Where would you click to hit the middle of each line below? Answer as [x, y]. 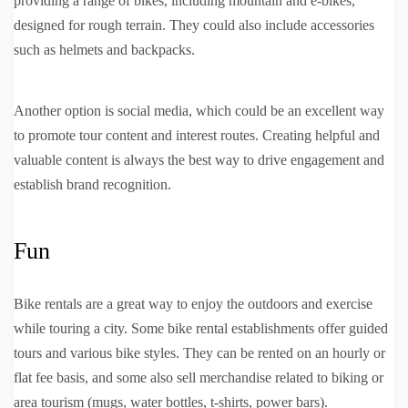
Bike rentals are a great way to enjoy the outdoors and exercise [193, 304]
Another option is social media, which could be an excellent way [199, 111]
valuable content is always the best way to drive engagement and [199, 160]
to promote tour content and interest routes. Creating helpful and [197, 136]
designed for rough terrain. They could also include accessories [194, 25]
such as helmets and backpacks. [104, 50]
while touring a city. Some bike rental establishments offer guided [201, 329]
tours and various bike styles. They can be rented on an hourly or [199, 353]
